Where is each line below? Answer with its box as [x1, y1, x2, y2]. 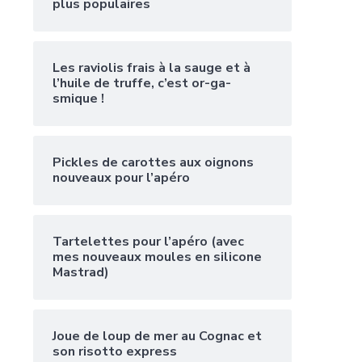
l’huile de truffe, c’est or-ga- [53, 74, 231, 93]
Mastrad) [53, 263, 109, 282]
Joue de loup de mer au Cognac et [53, 327, 262, 346]
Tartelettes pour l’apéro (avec [53, 233, 244, 251]
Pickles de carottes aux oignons [53, 154, 254, 172]
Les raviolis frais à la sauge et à [53, 59, 250, 78]
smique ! [53, 90, 104, 108]
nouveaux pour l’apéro [53, 169, 190, 187]
